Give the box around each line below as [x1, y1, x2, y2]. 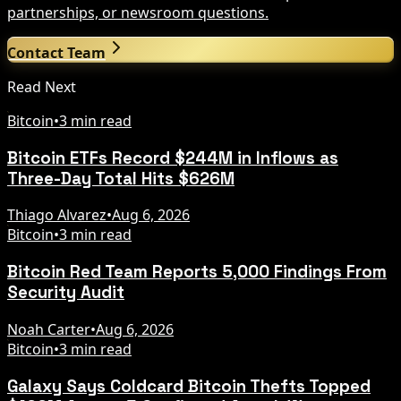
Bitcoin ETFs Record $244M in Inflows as [7, 147, 338, 168]
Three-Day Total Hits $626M [7, 167, 235, 189]
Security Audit [7, 282, 124, 303]
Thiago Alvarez [7, 205, 107, 226]
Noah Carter [7, 319, 90, 339]
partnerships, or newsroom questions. [7, 2, 269, 22]
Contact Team [7, 42, 106, 63]
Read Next [7, 76, 76, 97]
